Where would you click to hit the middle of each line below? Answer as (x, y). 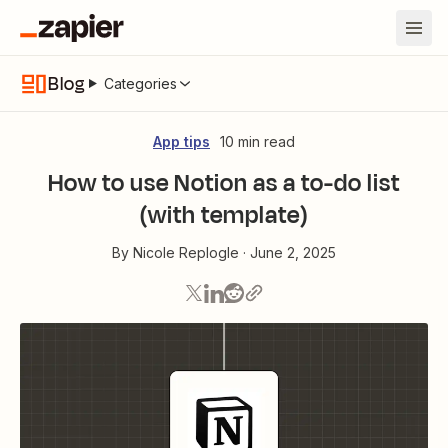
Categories (140, 83)
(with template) (224, 215)
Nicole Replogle (186, 252)
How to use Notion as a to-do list (224, 183)
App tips (181, 141)
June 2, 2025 (293, 252)
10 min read (257, 141)
